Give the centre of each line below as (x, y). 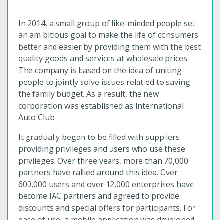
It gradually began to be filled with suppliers (99, 137)
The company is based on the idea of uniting (100, 70)
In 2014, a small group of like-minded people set (107, 23)
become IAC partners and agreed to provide (99, 196)
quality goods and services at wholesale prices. (103, 58)
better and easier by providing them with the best (110, 47)
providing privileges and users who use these (102, 149)
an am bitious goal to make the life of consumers (108, 35)
